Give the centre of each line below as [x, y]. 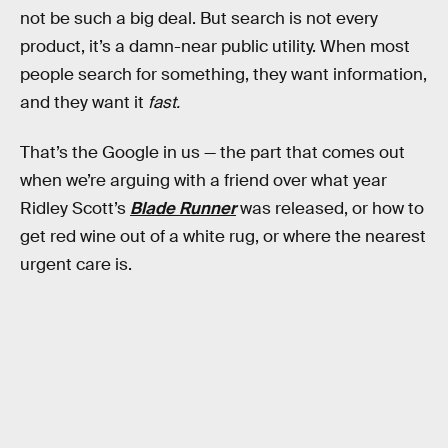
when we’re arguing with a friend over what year [203, 180]
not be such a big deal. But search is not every [199, 18]
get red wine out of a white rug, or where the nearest [223, 236]
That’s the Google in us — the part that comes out [212, 152]
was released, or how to [330, 208]
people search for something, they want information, [223, 74]
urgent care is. [76, 264]
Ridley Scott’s [75, 208]
